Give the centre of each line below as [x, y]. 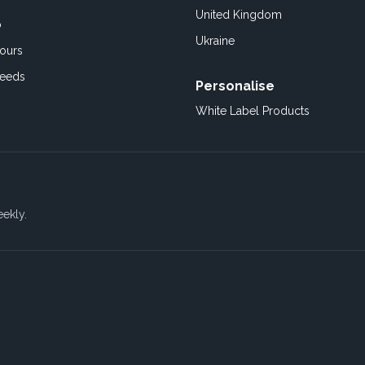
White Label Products [253, 111]
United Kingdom [239, 15]
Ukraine [215, 41]
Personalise [235, 86]
